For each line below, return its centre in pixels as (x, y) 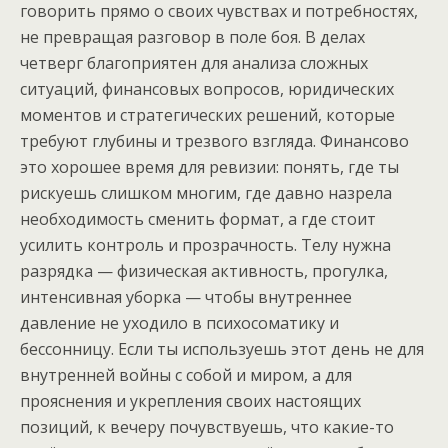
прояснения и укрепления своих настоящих (190, 401)
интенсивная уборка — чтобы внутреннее (186, 297)
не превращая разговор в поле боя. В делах (192, 37)
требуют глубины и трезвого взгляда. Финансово (214, 141)
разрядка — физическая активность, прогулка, (204, 271)
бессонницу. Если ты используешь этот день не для (222, 349)
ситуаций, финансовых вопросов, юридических (207, 89)
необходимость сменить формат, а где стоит (198, 219)
